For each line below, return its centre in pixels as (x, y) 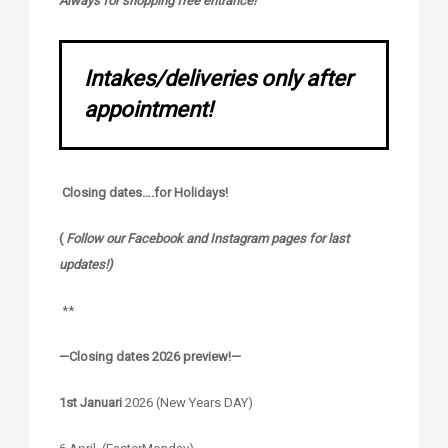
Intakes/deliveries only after (218, 79)
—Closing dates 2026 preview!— (150, 357)
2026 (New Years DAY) (187, 403)
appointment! (148, 110)
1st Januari (90, 403)
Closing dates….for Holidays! (143, 193)
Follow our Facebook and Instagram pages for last (207, 239)
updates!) (86, 265)
